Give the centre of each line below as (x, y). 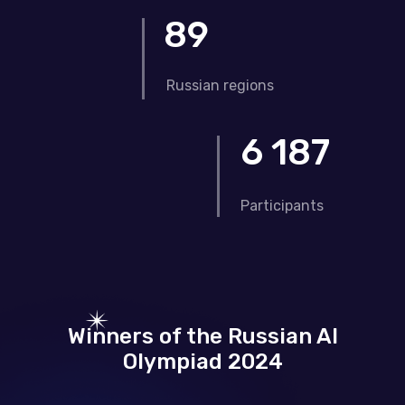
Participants (282, 206)
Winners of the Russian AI (202, 336)
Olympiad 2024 (202, 362)
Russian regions (220, 85)
